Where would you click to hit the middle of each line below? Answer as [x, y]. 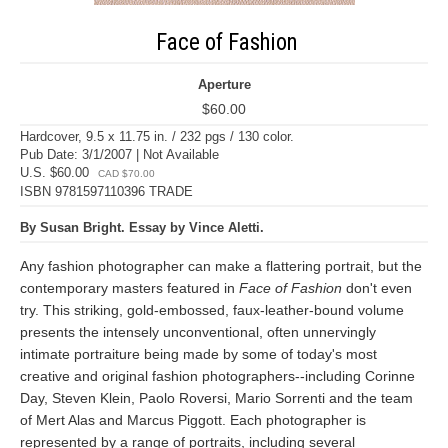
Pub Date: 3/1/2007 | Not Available [119, 154]
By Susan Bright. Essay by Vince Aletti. [142, 227]
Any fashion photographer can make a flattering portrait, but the [221, 266]
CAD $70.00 [126, 173]
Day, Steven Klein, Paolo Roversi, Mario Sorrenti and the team [216, 398]
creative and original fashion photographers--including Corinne [217, 376]
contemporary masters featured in [129, 288]
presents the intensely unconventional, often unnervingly [198, 332]
